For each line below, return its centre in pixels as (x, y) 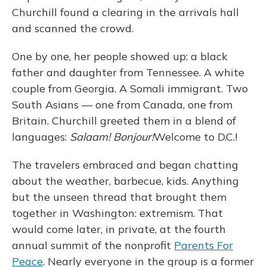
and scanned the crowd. (73, 28)
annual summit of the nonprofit (93, 245)
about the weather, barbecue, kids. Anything (125, 181)
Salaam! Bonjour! (112, 137)
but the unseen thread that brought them (119, 197)
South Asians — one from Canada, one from (122, 105)
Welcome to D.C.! (195, 137)
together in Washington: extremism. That (117, 213)
